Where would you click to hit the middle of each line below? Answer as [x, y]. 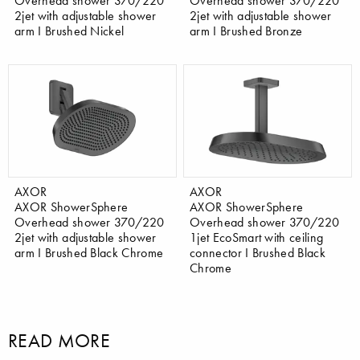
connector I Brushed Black [258, 253]
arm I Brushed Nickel [70, 31]
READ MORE [59, 341]
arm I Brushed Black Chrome [89, 253]
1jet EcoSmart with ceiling [257, 237]
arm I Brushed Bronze [246, 31]
